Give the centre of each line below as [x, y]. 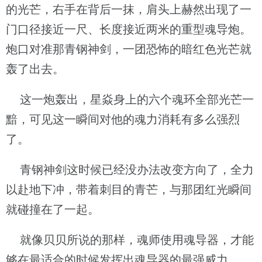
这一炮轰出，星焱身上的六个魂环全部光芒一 [130, 99]
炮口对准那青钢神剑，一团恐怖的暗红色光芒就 [129, 49]
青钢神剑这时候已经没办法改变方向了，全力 [130, 170]
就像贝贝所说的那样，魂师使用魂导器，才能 [130, 240]
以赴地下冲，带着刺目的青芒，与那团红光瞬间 [129, 189]
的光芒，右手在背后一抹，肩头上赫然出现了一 [129, 9]
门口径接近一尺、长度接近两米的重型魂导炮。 [129, 29]
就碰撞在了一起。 [53, 209]
